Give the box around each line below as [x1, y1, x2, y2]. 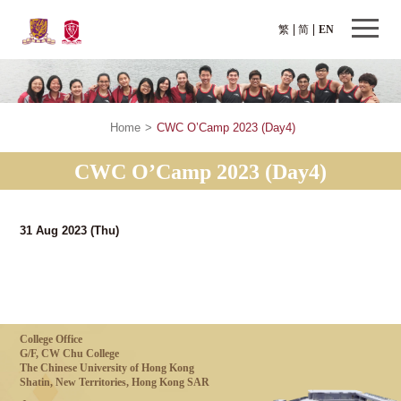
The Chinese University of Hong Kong [20, 363, 195, 374]
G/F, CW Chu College [20, 348, 120, 360]
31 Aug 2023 [20, 224, 91, 237]
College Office [20, 334, 83, 346]
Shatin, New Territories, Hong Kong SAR [20, 377, 210, 388]
